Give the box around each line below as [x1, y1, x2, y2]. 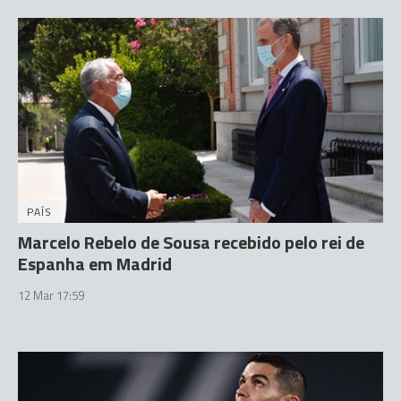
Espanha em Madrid [18, 250, 172, 277]
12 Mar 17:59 [18, 286, 84, 304]
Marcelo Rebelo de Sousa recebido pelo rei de [18, 228, 364, 256]
